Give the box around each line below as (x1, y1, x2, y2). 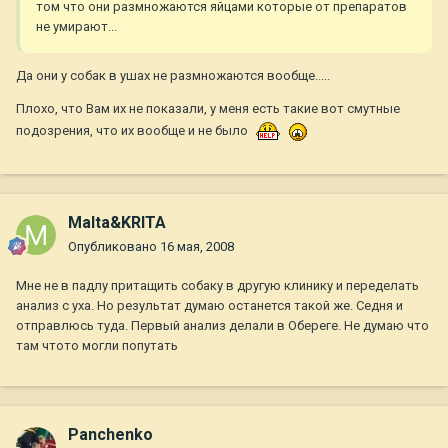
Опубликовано (68, 239, 160, 255)
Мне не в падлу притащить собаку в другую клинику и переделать (16, 278, 419, 294)
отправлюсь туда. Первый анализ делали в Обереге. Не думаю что (16, 318, 429, 334)
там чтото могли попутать (16, 338, 178, 354)
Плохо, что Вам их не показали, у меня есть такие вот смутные (16, 101, 400, 117)
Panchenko (68, 425, 153, 445)
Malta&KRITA (68, 213, 166, 233)
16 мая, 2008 (160, 239, 234, 255)
